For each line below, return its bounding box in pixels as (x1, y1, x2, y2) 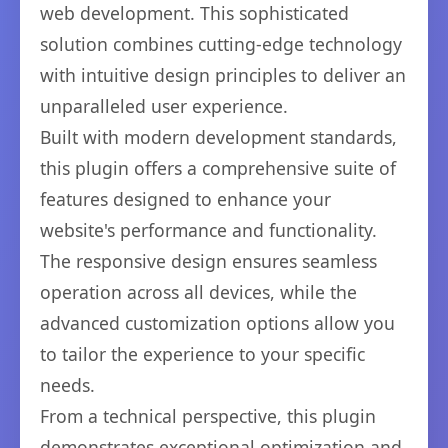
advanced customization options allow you (40, 311, 395, 335)
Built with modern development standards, (40, 125, 397, 149)
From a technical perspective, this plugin (40, 404, 376, 428)
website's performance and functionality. (40, 218, 377, 242)
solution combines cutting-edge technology (40, 32, 402, 56)
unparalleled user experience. (40, 94, 288, 118)
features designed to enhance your (40, 187, 331, 211)
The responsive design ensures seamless (40, 249, 377, 273)
